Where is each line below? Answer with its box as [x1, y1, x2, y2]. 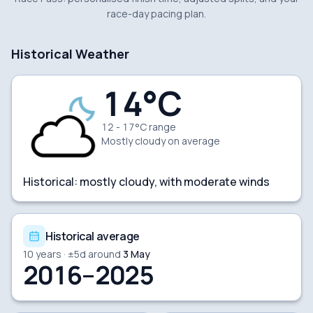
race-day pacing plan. [107, 7, 206, 20]
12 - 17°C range [101, 120, 176, 133]
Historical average [45, 228, 140, 244]
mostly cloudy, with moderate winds [80, 174, 270, 189]
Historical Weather [11, 45, 129, 62]
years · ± [34, 247, 74, 261]
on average [166, 134, 220, 147]
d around [80, 247, 121, 261]
